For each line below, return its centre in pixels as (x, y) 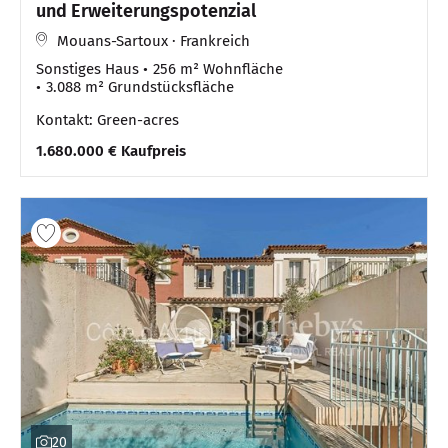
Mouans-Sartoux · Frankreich (153, 40)
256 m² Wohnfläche (218, 68)
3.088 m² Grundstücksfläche (140, 86)
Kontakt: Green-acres (107, 119)
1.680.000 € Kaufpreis (111, 150)
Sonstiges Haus (87, 68)
